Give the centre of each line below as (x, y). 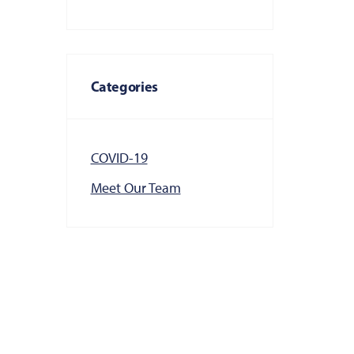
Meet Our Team (136, 188)
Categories (124, 87)
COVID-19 (119, 158)
